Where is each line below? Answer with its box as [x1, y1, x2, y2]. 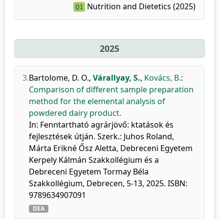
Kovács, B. [144, 72, 181, 83]
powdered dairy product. [29, 108, 121, 118]
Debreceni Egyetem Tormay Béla [29, 166, 149, 177]
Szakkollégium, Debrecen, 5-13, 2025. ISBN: [29, 178, 187, 189]
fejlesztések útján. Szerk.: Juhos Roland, [29, 131, 174, 142]
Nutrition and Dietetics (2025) [85, 1, 196, 12]
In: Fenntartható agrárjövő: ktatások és [29, 119, 174, 130]
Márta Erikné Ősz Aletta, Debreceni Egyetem [29, 143, 193, 153]
